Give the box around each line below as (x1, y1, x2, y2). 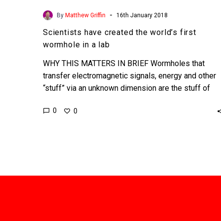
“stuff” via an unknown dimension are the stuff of (43, 83, 210, 93)
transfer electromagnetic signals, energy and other (43, 71, 216, 80)
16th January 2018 (116, 11, 168, 19)
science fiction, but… (43, 95, 112, 105)
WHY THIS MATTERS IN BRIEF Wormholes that (43, 58, 205, 68)
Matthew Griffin (65, 11, 106, 19)
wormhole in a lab (43, 39, 110, 49)
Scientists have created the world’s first (43, 27, 196, 37)
